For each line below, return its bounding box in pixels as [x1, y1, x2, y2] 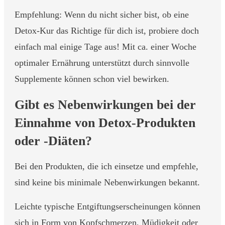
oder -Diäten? [15, 133, 95, 148]
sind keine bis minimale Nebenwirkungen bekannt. [15, 177, 200, 187]
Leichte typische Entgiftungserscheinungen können [15, 201, 200, 211]
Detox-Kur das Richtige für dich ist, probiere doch [15, 25, 199, 36]
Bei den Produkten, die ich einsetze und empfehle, [15, 161, 198, 171]
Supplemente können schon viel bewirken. [15, 73, 169, 84]
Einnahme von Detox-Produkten [15, 115, 195, 130]
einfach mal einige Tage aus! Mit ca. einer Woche [15, 41, 196, 52]
